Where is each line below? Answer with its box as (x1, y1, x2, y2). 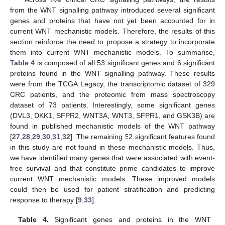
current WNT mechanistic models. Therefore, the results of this (10, 27, 215, 36)
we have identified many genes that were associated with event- (10, 154, 215, 162)
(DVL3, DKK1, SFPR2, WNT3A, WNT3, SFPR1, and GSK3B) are (10, 111, 215, 120)
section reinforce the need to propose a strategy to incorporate (10, 38, 215, 46)
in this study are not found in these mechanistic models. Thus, (10, 143, 215, 152)
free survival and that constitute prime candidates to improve (10, 164, 215, 173)
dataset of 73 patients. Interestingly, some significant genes (10, 101, 215, 109)
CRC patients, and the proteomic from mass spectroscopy (10, 90, 215, 99)
